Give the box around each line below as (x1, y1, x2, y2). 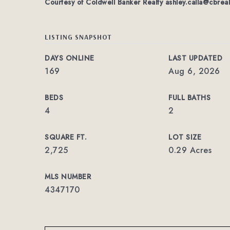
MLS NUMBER (45, 171, 91, 182)
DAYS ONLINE (45, 53, 94, 63)
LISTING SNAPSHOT (45, 32, 112, 41)
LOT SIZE (168, 132, 202, 142)
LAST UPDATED (168, 53, 223, 63)
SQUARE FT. (45, 132, 87, 142)
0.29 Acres (168, 144, 212, 156)
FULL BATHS (168, 92, 211, 103)
